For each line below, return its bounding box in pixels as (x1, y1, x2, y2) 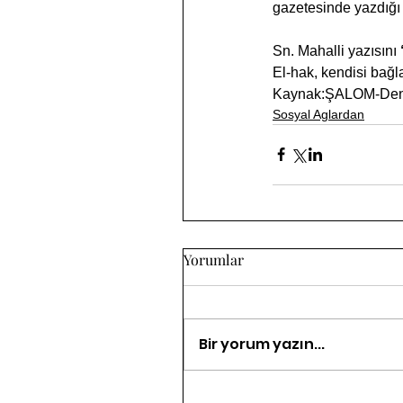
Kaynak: (273, 85, 325, 102)
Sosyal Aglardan (273, 106, 364, 121)
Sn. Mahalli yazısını (273, 42, 400, 58)
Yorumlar (184, 249, 244, 269)
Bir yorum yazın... (199, 333, 325, 354)
